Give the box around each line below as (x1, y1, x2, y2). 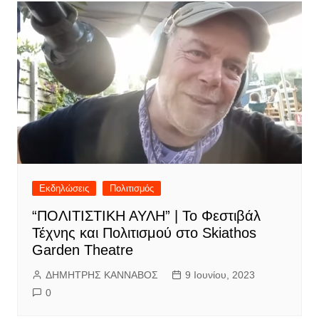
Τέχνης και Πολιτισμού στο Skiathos (31, 224, 256, 241)
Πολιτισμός (109, 182, 154, 194)
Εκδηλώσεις (38, 182, 89, 194)
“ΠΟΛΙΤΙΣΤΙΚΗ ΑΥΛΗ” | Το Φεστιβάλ (31, 207, 261, 224)
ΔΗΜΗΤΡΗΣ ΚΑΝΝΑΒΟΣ (45, 268, 158, 281)
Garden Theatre (31, 241, 133, 258)
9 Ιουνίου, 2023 (184, 268, 255, 281)
